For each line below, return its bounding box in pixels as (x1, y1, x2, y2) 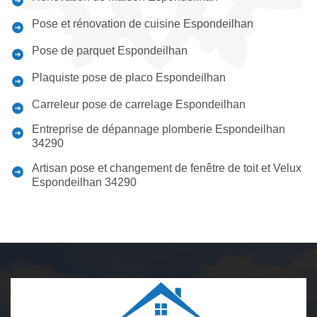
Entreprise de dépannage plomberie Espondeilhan (32, 123, 285, 135)
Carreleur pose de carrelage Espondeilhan (32, 98, 246, 110)
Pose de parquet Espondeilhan (32, 45, 188, 57)
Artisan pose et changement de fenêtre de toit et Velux (32, 162, 301, 174)
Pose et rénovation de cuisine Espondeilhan (32, 18, 253, 30)
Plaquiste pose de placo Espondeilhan (32, 71, 226, 83)
